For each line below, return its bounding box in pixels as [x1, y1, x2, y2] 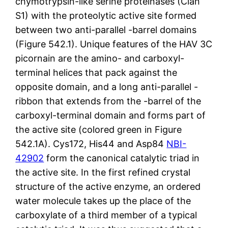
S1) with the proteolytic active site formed [15, 10, 197, 21]
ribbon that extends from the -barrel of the [15, 95, 202, 106]
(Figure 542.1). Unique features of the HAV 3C [15, 38, 213, 49]
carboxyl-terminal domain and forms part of [15, 109, 206, 121]
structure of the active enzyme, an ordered [15, 181, 201, 192]
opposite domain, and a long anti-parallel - [15, 81, 198, 92]
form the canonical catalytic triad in [44, 152, 200, 163]
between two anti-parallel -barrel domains [15, 24, 197, 35]
